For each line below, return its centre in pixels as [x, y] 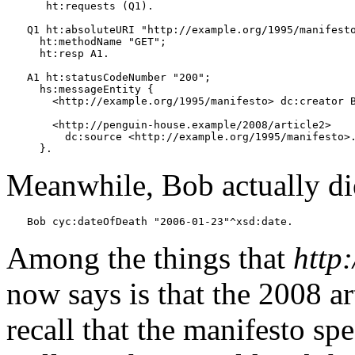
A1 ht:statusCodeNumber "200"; [119, 77]
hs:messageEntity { [90, 89]
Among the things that [150, 258]
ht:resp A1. [68, 53]
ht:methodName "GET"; [97, 41]
